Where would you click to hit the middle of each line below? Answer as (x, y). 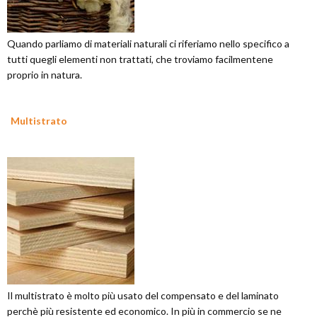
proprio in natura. (45, 75)
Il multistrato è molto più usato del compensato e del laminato (143, 295)
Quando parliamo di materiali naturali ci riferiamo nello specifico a (148, 44)
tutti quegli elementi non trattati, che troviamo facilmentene (140, 59)
